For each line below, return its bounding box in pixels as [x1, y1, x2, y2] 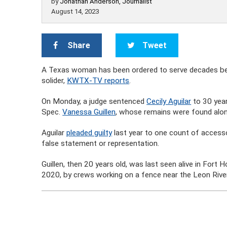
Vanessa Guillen [62, 107, 116, 117]
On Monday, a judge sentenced [42, 97, 147, 106]
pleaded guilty [66, 128, 112, 137]
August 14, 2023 [51, 8, 99, 15]
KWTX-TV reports [67, 76, 130, 85]
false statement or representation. [42, 139, 160, 148]
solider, [42, 76, 67, 85]
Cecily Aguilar [146, 97, 192, 106]
